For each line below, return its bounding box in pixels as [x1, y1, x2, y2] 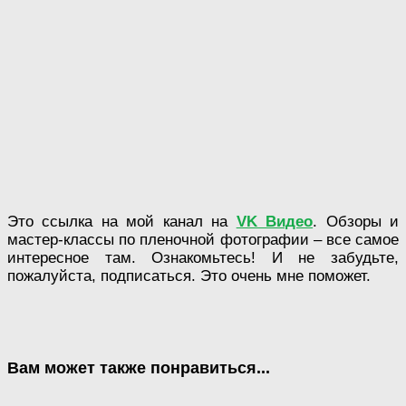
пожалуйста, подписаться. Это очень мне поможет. [7, 266, 371, 285]
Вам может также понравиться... [7, 358, 270, 377]
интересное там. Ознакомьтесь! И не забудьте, [7, 248, 399, 266]
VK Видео [236, 212, 314, 230]
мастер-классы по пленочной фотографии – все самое [7, 230, 399, 248]
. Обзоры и [313, 212, 400, 230]
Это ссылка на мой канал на [7, 212, 237, 230]
